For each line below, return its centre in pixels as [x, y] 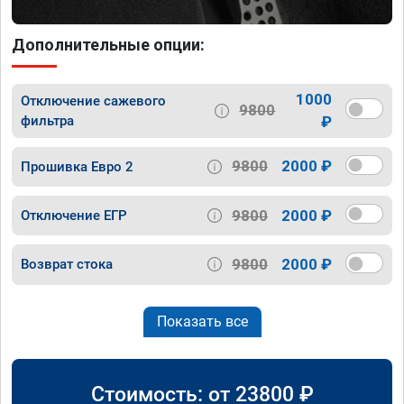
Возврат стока [67, 265]
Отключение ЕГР [74, 216]
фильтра [47, 120]
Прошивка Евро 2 [77, 166]
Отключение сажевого [93, 101]
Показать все [202, 321]
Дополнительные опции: [108, 44]
